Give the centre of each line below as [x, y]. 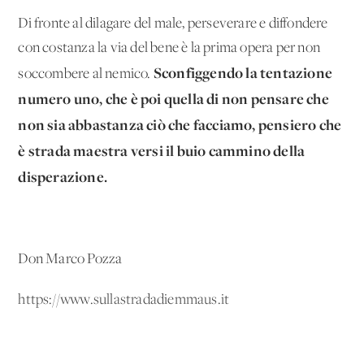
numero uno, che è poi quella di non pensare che [173, 98]
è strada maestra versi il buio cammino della [162, 150]
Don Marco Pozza [70, 259]
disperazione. [63, 176]
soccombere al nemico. [86, 74]
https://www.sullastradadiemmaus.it [124, 300]
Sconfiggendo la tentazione [243, 72]
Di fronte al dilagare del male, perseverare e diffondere [173, 24]
